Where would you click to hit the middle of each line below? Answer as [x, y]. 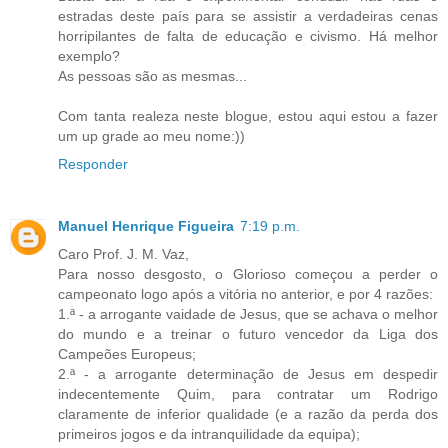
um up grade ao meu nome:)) [151, 135]
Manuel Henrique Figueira [146, 225]
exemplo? [89, 55]
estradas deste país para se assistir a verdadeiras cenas [248, 15]
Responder [93, 163]
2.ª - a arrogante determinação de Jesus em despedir [248, 373]
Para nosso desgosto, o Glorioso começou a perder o [248, 273]
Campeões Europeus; [127, 353]
